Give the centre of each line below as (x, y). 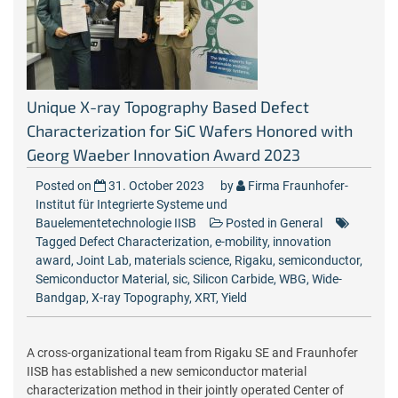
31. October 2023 (156, 186)
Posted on (65, 186)
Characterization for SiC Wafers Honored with (190, 131)
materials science (182, 260)
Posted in (251, 223)
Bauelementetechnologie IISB (116, 223)
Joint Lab (103, 260)
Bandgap (61, 298)
